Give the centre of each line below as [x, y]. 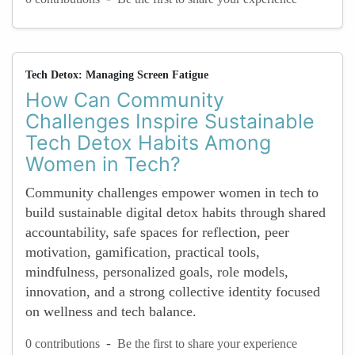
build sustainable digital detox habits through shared [176, 212]
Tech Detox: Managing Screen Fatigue [117, 75]
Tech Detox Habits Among [148, 143]
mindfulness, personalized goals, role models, [157, 272]
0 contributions [63, 343]
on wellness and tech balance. [111, 311]
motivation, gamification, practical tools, [143, 252]
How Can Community [125, 100]
